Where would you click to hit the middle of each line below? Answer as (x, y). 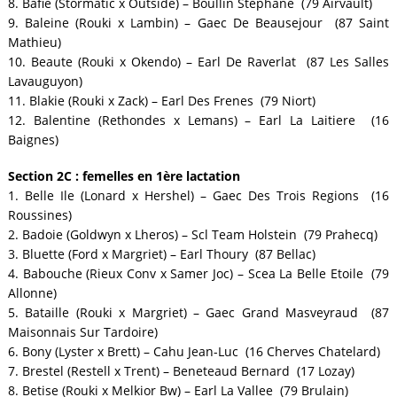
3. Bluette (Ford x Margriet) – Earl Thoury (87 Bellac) (161, 253)
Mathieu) (34, 43)
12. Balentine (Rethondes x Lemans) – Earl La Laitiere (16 (198, 121)
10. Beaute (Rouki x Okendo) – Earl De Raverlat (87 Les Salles (198, 62)
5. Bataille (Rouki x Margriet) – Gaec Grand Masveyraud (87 (198, 312)
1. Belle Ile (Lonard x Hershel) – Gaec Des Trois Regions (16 (198, 195)
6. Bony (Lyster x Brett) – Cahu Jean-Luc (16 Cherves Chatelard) (194, 351)
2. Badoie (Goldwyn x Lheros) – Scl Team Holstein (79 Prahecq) (192, 234)
